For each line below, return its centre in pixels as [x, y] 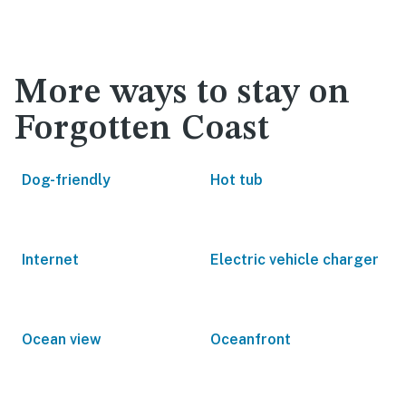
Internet [50, 260]
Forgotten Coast [142, 130]
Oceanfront [251, 339]
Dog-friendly [66, 180]
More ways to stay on [183, 93]
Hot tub [237, 180]
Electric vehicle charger [295, 260]
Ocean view [62, 339]
